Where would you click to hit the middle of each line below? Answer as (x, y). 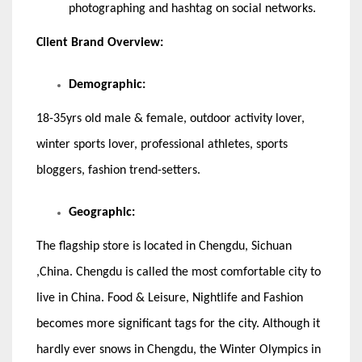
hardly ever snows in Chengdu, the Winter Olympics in (179, 350)
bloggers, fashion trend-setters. (118, 171)
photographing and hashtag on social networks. (192, 9)
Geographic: (102, 213)
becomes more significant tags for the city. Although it (178, 324)
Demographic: (107, 85)
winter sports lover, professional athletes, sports (162, 145)
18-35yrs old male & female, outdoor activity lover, (170, 119)
